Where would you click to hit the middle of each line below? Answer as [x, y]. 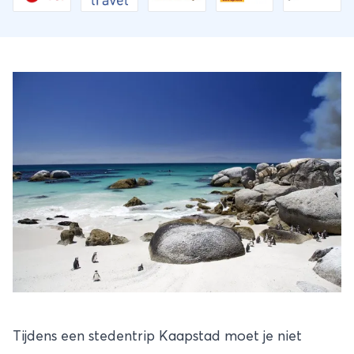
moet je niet [261, 336]
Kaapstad [190, 336]
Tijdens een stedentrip [86, 336]
